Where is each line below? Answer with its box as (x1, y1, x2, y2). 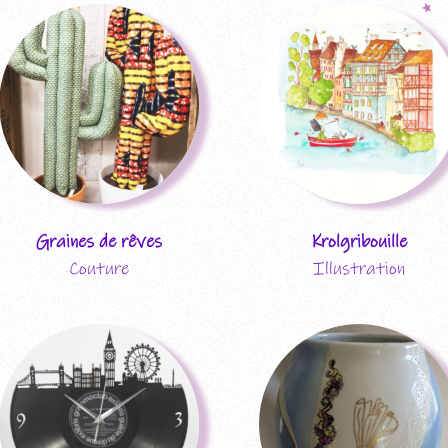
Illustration (313, 257, 405, 280)
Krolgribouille (311, 230, 407, 253)
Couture (69, 257, 129, 280)
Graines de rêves (36, 230, 162, 253)
